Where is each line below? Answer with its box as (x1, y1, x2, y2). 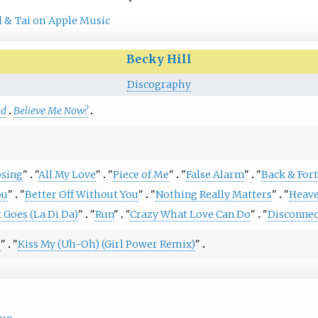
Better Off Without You (24, 187, 138, 201)
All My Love (38, 168, 96, 181)
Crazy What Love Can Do (129, 207, 251, 221)
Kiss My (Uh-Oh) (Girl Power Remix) (17, 237, 195, 251)
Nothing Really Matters (155, 187, 272, 201)
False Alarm (185, 168, 244, 181)
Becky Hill (126, 52, 192, 67)
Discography (126, 78, 191, 92)
